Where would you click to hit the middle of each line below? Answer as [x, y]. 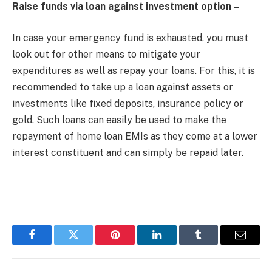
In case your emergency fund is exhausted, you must [130, 38]
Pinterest [134, 244]
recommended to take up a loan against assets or [123, 87]
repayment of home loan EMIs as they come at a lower [135, 136]
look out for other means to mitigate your [106, 54]
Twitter [88, 244]
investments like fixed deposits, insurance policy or [128, 103]
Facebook [52, 244]
